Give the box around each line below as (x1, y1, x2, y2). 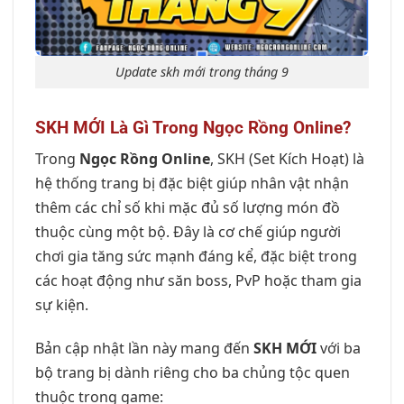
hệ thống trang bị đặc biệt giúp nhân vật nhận (35, 173, 349, 194)
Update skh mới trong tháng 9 (115, 62, 289, 80)
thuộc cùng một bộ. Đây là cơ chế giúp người (35, 222, 341, 243)
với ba (317, 337, 361, 358)
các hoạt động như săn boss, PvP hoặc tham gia (35, 271, 362, 291)
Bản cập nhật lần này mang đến (35, 337, 253, 358)
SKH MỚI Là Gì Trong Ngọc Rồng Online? (35, 116, 351, 138)
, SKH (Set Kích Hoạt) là (210, 149, 364, 170)
